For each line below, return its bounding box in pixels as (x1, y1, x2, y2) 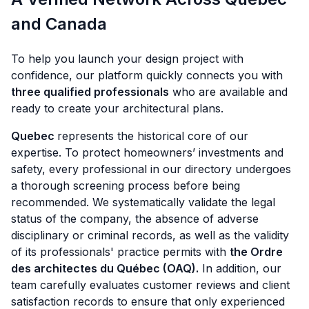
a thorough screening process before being (11, 179, 240, 193)
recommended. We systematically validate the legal (11, 195, 275, 210)
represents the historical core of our (57, 129, 248, 143)
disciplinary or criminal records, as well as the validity (11, 228, 289, 243)
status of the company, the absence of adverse (11, 212, 259, 226)
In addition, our (199, 261, 281, 276)
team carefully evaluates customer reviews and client (11, 278, 290, 292)
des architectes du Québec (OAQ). (11, 261, 199, 276)
